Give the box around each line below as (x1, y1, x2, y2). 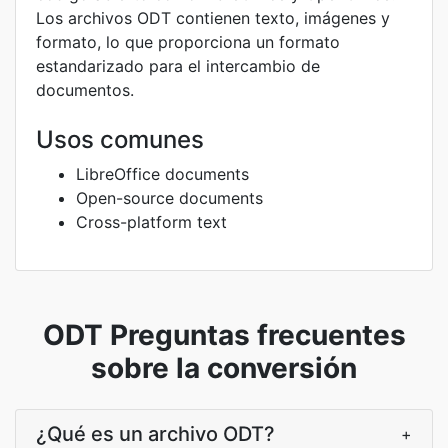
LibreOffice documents (76, 164, 249, 184)
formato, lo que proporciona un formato (36, 32, 340, 52)
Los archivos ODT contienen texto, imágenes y (36, 8, 390, 28)
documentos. (36, 80, 134, 100)
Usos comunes (36, 125, 204, 154)
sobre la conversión (91, 351, 357, 385)
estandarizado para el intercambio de (36, 56, 320, 76)
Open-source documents (76, 188, 263, 208)
